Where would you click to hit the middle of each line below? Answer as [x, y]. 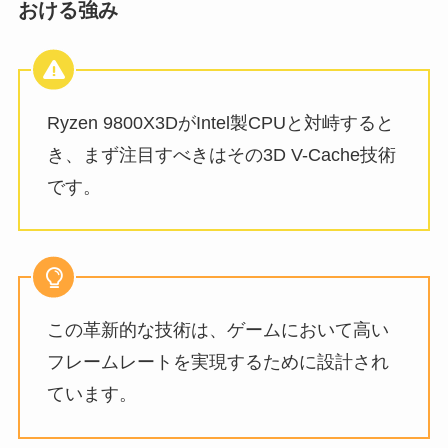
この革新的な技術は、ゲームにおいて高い [217, 330]
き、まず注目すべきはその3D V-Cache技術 [221, 154]
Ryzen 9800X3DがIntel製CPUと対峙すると [220, 122]
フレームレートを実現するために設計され [217, 362]
